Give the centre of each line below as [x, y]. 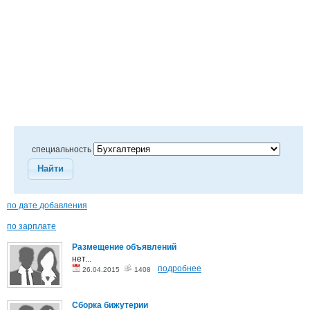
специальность [63, 149]
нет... [82, 258]
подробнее [180, 268]
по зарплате [31, 226]
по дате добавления [47, 205]
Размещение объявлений [124, 247]
